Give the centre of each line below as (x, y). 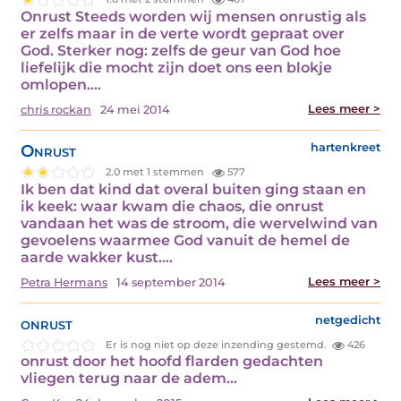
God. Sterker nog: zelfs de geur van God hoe (181, 50)
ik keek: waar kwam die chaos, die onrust (172, 206)
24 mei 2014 (135, 109)
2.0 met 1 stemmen (157, 172)
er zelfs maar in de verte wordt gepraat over (183, 33)
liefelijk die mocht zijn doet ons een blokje (176, 67)
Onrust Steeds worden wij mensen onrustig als (193, 16)
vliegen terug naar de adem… (129, 379)
